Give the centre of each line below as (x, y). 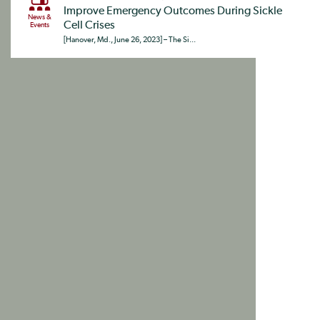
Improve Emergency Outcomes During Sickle (173, 11)
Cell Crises (89, 26)
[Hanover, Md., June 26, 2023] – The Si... (130, 40)
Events (39, 25)
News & (39, 17)
